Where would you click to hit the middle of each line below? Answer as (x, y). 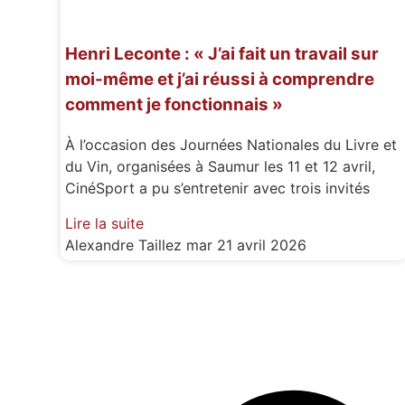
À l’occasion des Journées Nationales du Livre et (231, 145)
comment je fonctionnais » (174, 104)
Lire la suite (105, 223)
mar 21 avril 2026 (247, 245)
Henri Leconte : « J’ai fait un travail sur (222, 53)
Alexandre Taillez (126, 245)
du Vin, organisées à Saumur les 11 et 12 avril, (221, 167)
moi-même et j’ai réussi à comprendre (220, 79)
